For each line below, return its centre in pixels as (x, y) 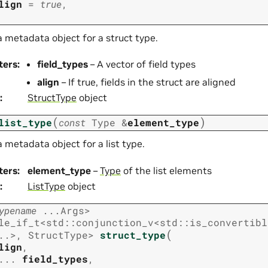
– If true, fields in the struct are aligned (147, 82)
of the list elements (166, 170)
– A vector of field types (142, 64)
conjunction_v (115, 223)
